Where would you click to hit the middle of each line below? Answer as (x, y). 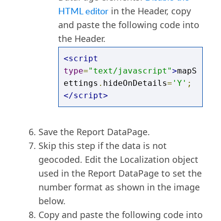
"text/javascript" (130, 71)
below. (53, 201)
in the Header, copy (149, 11)
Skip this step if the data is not (102, 146)
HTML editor (83, 11)
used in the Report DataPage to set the (120, 173)
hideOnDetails (135, 83)
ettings (81, 83)
